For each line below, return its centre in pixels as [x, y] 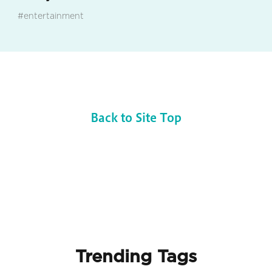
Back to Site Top [136, 118]
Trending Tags [136, 256]
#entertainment [50, 15]
